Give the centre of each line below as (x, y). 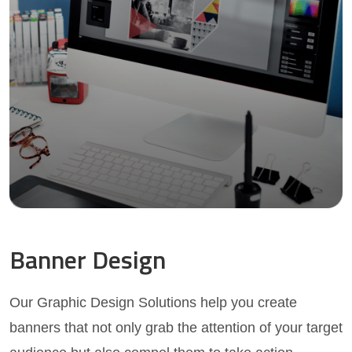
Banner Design (88, 260)
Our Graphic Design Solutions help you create (153, 303)
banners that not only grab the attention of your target (176, 328)
